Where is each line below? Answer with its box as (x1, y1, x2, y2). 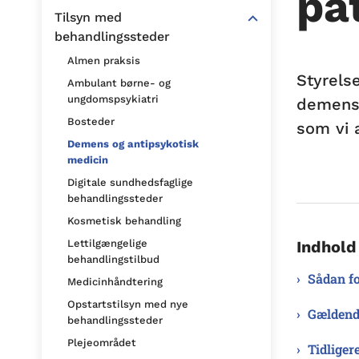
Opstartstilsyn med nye (67, 298, 188, 310)
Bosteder (67, 115, 115, 127)
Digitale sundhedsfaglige (67, 176, 193, 188)
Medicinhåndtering (67, 276, 163, 288)
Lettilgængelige (67, 237, 147, 249)
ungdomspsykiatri (67, 93, 159, 105)
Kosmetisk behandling (67, 215, 181, 227)
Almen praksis (67, 54, 140, 67)
